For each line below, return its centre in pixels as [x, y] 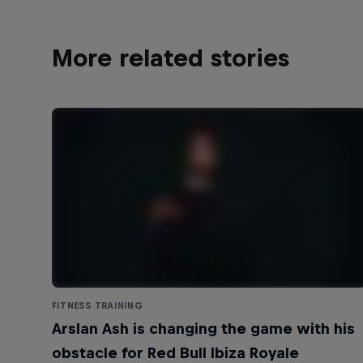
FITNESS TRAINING [97, 306]
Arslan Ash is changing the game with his [203, 329]
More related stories [171, 58]
